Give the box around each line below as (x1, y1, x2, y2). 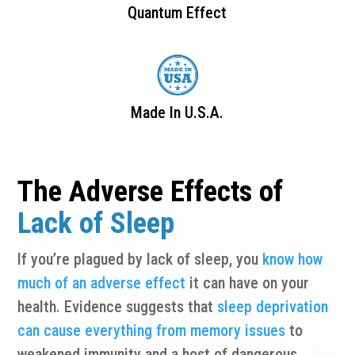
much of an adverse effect (17, 273, 186, 292)
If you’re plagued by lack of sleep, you (17, 250, 263, 269)
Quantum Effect (128, 3, 227, 22)
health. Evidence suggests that (17, 297, 218, 316)
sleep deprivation (217, 297, 329, 316)
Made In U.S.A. (131, 103, 224, 122)
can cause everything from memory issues (17, 321, 286, 340)
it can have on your (185, 273, 310, 292)
